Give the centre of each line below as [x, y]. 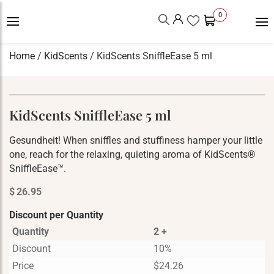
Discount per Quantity [56, 215]
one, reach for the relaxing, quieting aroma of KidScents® [132, 154]
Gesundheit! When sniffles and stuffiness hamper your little [136, 140]
